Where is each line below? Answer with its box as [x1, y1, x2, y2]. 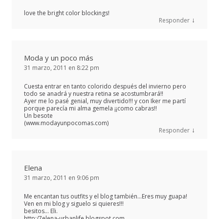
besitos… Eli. [24, 206, 58, 215]
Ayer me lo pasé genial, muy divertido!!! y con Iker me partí [24, 96, 186, 105]
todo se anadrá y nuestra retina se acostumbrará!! [24, 89, 163, 98]
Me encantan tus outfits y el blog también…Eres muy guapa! [24, 192, 187, 200]
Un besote [24, 111, 53, 120]
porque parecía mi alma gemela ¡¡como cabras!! [24, 104, 157, 112]
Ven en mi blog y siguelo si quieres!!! [24, 199, 124, 208]
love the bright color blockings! [24, 8, 109, 17]
